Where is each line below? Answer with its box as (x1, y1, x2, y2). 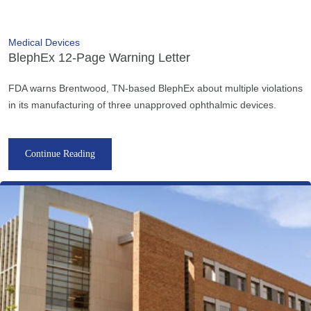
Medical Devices (8, 36, 80, 48)
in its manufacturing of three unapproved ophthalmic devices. (8, 99, 276, 110)
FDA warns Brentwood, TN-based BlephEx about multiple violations (8, 82, 303, 94)
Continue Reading (25, 148, 95, 159)
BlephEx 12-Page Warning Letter (8, 50, 190, 65)
